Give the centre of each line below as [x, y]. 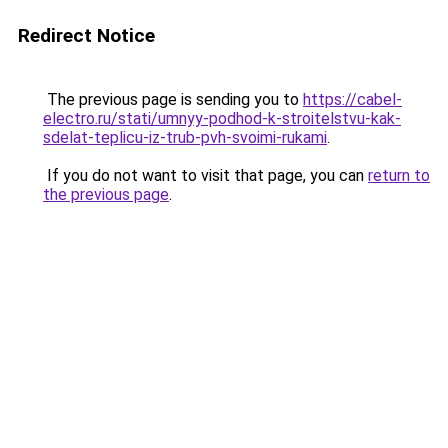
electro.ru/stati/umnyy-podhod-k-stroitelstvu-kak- [222, 118]
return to [399, 175]
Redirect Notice [86, 35]
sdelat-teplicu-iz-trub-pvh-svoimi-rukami [185, 137]
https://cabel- [352, 99]
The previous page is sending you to [173, 99]
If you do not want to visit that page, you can [205, 175]
